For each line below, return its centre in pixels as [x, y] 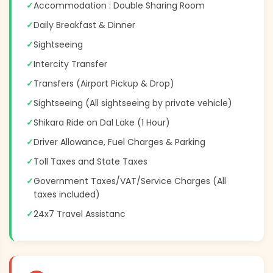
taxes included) [67, 194]
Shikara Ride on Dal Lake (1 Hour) [102, 122]
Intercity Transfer [70, 64]
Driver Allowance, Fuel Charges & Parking [119, 142]
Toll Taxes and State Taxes [90, 161]
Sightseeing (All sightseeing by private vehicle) [133, 103]
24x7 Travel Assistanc [80, 214]
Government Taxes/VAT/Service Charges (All [130, 181]
